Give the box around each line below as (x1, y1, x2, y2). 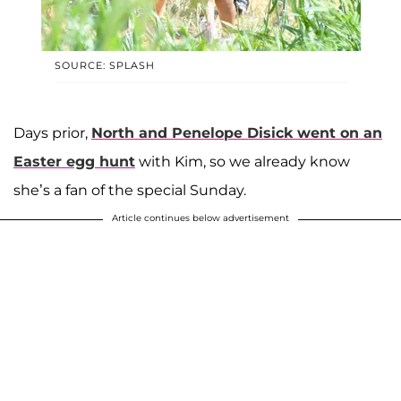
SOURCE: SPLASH (54, 59, 155, 73)
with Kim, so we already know (135, 153, 350, 171)
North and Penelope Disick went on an (91, 124, 382, 142)
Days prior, (13, 124, 91, 142)
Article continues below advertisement (112, 212, 289, 225)
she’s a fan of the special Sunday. (13, 182, 246, 200)
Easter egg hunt (13, 153, 135, 171)
